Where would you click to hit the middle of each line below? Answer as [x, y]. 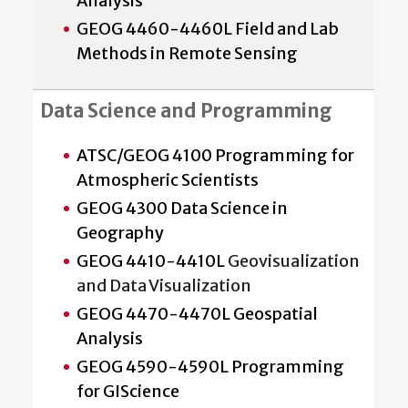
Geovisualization [294, 260]
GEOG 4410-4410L [152, 260]
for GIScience [128, 391]
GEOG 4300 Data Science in [182, 208]
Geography [120, 232]
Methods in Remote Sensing [187, 53]
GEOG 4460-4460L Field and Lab [208, 28]
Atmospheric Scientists [168, 179]
